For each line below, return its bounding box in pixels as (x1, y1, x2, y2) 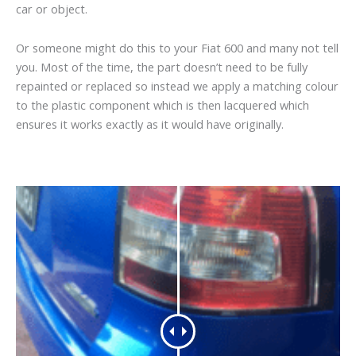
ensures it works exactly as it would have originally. (16, 116, 284, 133)
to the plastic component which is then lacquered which (16, 97, 309, 114)
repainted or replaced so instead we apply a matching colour (16, 78, 339, 95)
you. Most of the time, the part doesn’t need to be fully (16, 59, 308, 75)
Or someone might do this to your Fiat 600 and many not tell (16, 40, 339, 56)
